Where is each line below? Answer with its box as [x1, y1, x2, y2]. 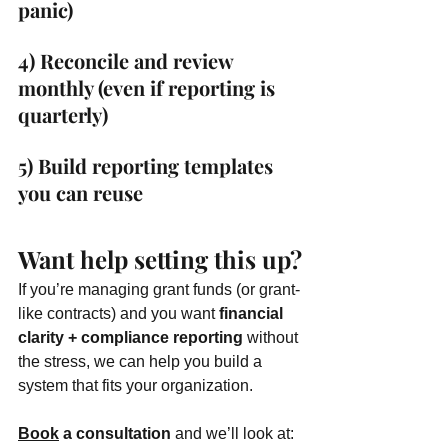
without [243, 329, 302, 346]
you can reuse [18, 179, 143, 206]
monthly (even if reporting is [18, 74, 280, 101]
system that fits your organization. [18, 377, 253, 394]
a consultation [59, 425, 171, 442]
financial [219, 305, 287, 322]
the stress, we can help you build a [18, 353, 266, 370]
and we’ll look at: [171, 425, 294, 442]
